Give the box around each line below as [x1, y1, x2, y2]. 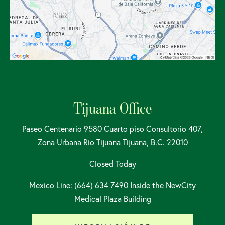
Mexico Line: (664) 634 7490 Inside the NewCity [29, 180, 196, 190]
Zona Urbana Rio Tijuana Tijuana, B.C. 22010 [37, 137, 188, 147]
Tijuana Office [73, 98, 152, 117]
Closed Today [89, 158, 136, 169]
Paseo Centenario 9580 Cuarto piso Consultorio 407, [22, 123, 203, 134]
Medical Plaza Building [74, 193, 151, 204]
